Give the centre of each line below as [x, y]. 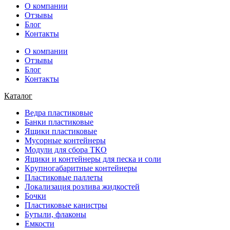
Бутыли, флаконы [55, 214]
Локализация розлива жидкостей [82, 186]
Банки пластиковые [59, 122]
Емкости [40, 223]
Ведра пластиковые [59, 112]
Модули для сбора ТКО [66, 149]
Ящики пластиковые [61, 131]
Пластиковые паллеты [64, 177]
